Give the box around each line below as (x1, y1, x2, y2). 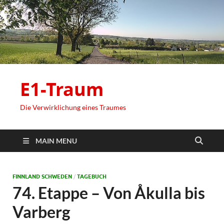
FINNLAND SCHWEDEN (12, 173, 72, 180)
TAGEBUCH (77, 173, 106, 180)
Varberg (12, 202, 70, 222)
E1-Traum (20, 77, 103, 102)
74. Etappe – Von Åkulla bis (12, 183, 205, 203)
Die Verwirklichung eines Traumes (20, 103, 126, 112)
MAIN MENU (35, 136, 77, 145)
